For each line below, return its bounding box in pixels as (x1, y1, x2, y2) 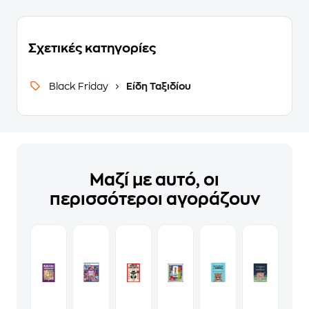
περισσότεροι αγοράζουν (49, 191, 260, 208)
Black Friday (49, 81, 110, 91)
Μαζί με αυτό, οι (90, 172, 219, 188)
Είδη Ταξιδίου (124, 81, 191, 91)
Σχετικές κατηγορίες (28, 42, 156, 54)
